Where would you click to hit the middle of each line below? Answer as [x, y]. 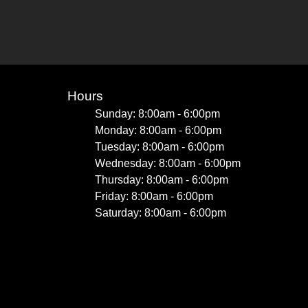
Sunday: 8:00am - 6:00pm [157, 114]
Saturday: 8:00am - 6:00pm [161, 213]
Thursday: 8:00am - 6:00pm [162, 180]
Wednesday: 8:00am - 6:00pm [168, 163]
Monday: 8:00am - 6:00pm [158, 130]
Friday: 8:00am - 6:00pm [154, 196]
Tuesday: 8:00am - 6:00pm [159, 147]
